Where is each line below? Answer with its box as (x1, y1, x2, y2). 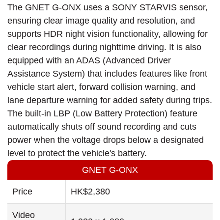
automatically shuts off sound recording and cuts (7, 122, 196, 132)
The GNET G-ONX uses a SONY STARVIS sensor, (7, 2, 208, 13)
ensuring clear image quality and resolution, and (7, 16, 195, 26)
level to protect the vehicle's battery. (7, 148, 147, 159)
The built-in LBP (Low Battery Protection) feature (7, 109, 197, 119)
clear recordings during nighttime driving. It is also (7, 42, 201, 53)
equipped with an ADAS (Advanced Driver (7, 55, 171, 66)
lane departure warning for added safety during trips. (7, 95, 212, 106)
